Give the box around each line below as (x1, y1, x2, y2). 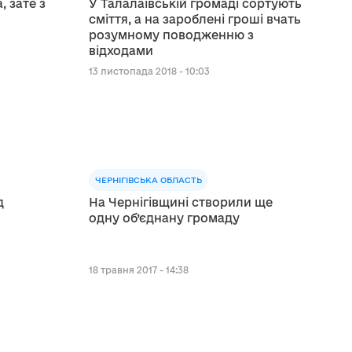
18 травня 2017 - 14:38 (88, 264, 189, 275)
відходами (88, 43, 153, 57)
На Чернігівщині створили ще (88, 195, 273, 209)
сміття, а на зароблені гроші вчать (88, 12, 301, 26)
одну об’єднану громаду (88, 211, 240, 225)
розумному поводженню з (88, 27, 254, 42)
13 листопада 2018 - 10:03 (88, 65, 210, 76)
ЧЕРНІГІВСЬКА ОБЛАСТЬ (94, 174, 202, 185)
